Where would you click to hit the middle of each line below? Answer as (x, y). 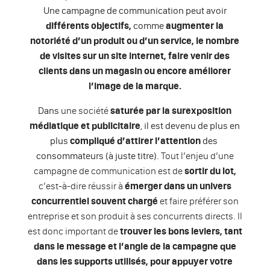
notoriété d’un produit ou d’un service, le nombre (135, 41)
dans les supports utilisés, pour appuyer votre (135, 261)
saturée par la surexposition (171, 111)
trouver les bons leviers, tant (180, 231)
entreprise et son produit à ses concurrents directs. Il (135, 216)
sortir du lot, (210, 171)
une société (85, 111)
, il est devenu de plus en (190, 126)
